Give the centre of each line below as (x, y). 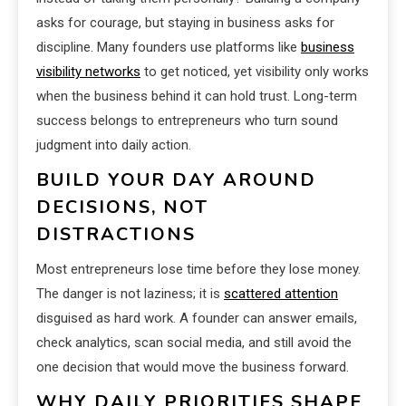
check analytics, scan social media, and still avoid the (194, 343)
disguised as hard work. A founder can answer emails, (197, 319)
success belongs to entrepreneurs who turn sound (187, 121)
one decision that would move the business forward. (193, 367)
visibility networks (88, 72)
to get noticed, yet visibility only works (255, 72)
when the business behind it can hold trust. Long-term (197, 97)
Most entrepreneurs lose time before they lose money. (198, 270)
